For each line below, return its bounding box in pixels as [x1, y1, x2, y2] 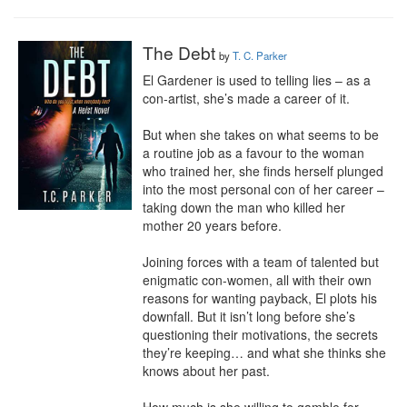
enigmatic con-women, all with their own [143, 271, 372, 289]
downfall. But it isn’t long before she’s [143, 307, 355, 325]
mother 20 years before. [143, 216, 282, 234]
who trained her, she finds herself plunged [143, 162, 383, 180]
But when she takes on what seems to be [143, 125, 379, 144]
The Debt [143, 40, 215, 65]
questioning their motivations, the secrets [143, 325, 378, 343]
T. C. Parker [233, 48, 287, 63]
